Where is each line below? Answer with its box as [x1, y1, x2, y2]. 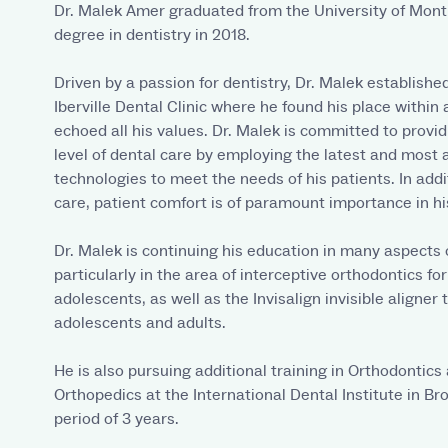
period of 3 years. [53, 409, 179, 430]
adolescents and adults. [53, 313, 226, 334]
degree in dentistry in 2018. [53, 25, 250, 46]
